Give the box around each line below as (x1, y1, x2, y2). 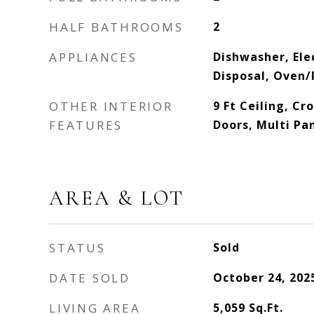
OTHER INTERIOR (49, 98, 173, 114)
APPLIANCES (49, 49, 137, 65)
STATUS (49, 240, 106, 256)
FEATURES (49, 117, 123, 133)
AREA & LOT (49, 186, 184, 210)
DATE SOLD (49, 270, 130, 286)
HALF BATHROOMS (49, 19, 184, 35)
